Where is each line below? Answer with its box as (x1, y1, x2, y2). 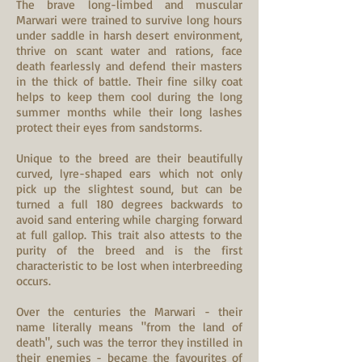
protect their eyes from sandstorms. (16, 120, 202, 135)
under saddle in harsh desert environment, (16, 27, 242, 43)
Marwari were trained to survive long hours (16, 12, 242, 27)
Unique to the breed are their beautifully (16, 150, 242, 166)
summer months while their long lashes (16, 104, 242, 120)
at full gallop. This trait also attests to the (16, 227, 242, 242)
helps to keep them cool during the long (16, 89, 242, 104)
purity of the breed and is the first (16, 242, 242, 258)
